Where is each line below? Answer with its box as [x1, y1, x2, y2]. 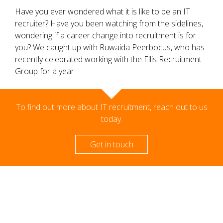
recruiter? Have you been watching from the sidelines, [15, 18, 203, 29]
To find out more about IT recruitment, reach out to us [15, 102, 208, 112]
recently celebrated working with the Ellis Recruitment [15, 54, 202, 65]
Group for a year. [15, 66, 76, 77]
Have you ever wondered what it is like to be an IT [15, 6, 190, 17]
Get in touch [90, 139, 133, 150]
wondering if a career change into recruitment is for [15, 30, 196, 41]
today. [101, 113, 122, 124]
